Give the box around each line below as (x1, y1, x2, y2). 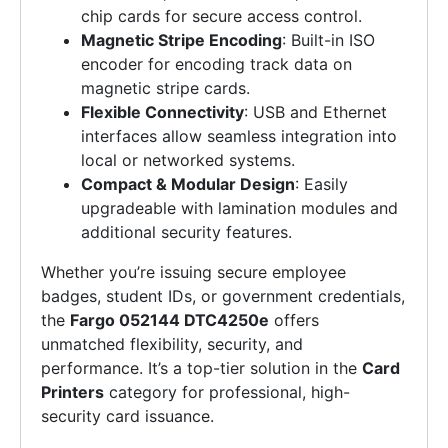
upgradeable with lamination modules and (81, 198, 398, 219)
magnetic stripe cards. (81, 78, 250, 99)
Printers (41, 382, 104, 403)
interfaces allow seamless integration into (81, 126, 397, 147)
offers (269, 310, 319, 331)
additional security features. (81, 222, 292, 243)
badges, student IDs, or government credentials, (41, 286, 405, 307)
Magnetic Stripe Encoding (81, 30, 282, 51)
